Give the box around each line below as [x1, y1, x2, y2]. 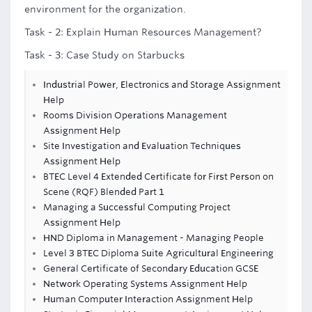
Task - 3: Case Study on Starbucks [24, 49, 185, 61]
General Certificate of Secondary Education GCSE [43, 263, 258, 274]
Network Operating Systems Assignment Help [43, 279, 247, 289]
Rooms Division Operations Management [43, 110, 227, 120]
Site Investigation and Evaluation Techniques [43, 141, 241, 151]
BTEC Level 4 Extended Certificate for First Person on [43, 171, 274, 182]
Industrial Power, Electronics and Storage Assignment [43, 79, 281, 90]
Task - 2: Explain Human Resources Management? [24, 26, 262, 38]
